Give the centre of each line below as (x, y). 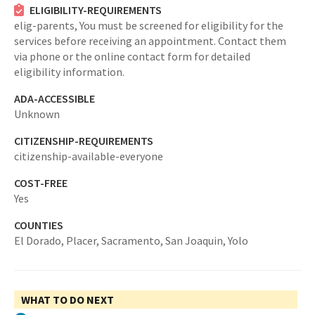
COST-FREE (41, 183)
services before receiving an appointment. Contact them (150, 41)
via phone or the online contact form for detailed (132, 56)
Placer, (84, 240)
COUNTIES (39, 225)
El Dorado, (40, 240)
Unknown (37, 114)
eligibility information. (69, 72)
